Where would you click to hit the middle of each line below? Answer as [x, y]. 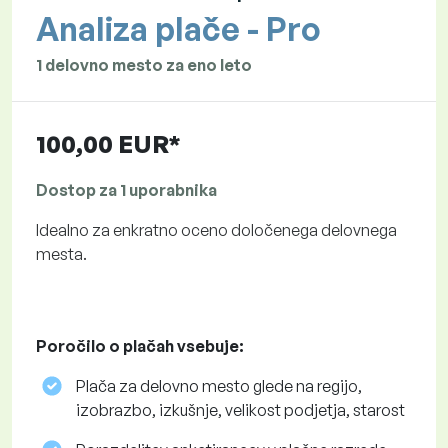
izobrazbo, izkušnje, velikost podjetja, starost [240, 410]
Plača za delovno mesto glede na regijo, [219, 386]
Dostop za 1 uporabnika [126, 190]
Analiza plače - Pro [178, 29]
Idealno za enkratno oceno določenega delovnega [216, 230]
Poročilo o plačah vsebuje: [140, 346]
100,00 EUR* [108, 144]
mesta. [61, 254]
